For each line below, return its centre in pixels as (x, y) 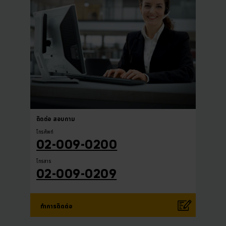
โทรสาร (44, 161)
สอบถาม (64, 119)
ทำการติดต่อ (56, 206)
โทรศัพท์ (45, 132)
